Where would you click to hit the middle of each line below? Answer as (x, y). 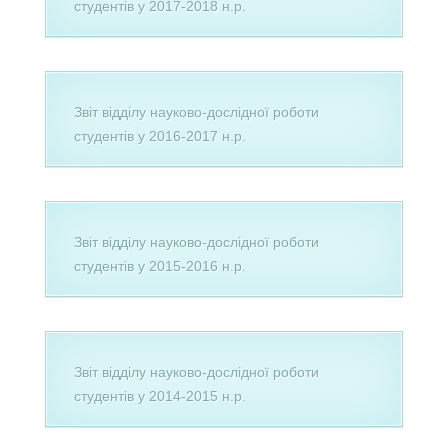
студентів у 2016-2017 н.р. (159, 136)
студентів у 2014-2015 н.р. (159, 396)
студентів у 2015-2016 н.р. (159, 266)
